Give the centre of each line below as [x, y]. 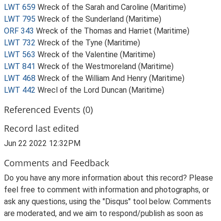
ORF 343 [19, 31]
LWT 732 [20, 43]
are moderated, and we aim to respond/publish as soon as [104, 213]
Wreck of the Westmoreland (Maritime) [106, 66]
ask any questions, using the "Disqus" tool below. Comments [108, 202]
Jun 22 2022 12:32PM [42, 143]
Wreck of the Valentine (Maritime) [96, 55]
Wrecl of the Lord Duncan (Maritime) [101, 90]
